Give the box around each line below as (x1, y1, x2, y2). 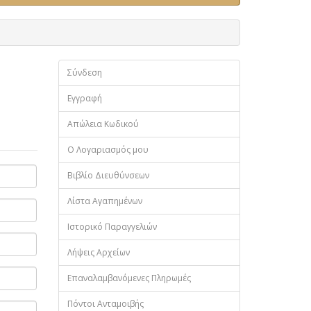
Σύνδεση (67, 66, 102, 78)
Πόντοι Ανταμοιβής (67, 297, 144, 310)
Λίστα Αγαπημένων (67, 194, 142, 207)
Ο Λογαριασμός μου (67, 143, 149, 155)
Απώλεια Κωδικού (67, 117, 139, 130)
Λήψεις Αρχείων (67, 246, 130, 258)
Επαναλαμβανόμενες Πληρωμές (67, 271, 191, 284)
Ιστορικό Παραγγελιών (67, 220, 157, 233)
